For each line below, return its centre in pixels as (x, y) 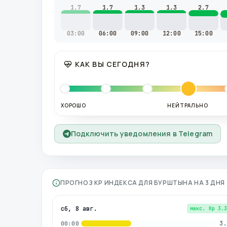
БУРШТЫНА (173, 183)
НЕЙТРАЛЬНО (188, 105)
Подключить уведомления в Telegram (142, 134)
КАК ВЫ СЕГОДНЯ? (112, 64)
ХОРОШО (73, 105)
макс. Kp (202, 209)
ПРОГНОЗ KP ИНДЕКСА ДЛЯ (107, 183)
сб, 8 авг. (79, 209)
